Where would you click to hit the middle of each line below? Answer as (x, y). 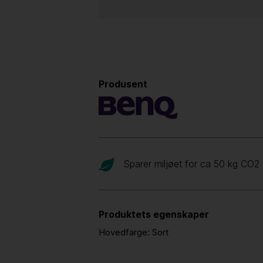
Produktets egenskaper (154, 214)
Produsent (123, 84)
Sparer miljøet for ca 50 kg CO (189, 164)
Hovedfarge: (125, 232)
